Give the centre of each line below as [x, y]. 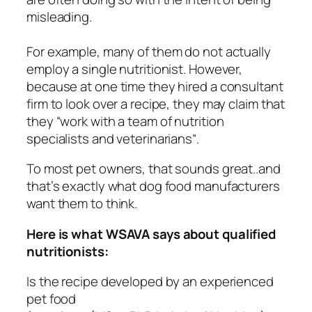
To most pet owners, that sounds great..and [154, 169]
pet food [52, 299]
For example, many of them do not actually [149, 51]
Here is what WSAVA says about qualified [151, 234]
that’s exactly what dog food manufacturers [153, 186]
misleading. [59, 16]
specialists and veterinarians [110, 138]
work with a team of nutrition [142, 121]
